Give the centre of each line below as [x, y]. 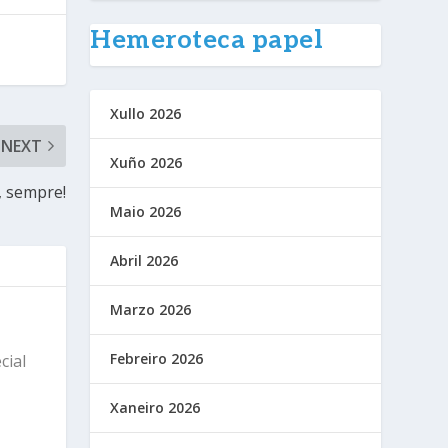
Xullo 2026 [146, 114]
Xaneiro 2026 [155, 408]
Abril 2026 [144, 261]
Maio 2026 [146, 212]
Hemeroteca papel [207, 40]
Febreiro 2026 [157, 359]
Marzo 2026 [151, 310]
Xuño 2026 [146, 163]
